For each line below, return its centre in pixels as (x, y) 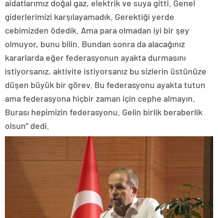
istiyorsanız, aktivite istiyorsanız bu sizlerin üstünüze (106, 71)
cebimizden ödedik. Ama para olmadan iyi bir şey (97, 30)
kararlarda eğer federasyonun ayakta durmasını (95, 57)
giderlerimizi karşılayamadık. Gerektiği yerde (90, 16)
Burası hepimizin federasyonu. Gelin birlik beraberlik (104, 112)
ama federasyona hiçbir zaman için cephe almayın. (100, 98)
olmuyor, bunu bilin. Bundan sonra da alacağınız (95, 44)
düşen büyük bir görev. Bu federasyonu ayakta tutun (105, 84)
